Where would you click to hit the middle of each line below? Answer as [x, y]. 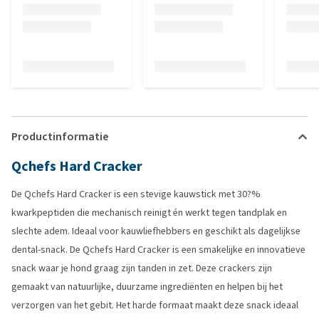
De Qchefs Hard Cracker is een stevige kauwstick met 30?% [136, 194]
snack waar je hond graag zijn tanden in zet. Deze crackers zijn [142, 268]
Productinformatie [60, 136]
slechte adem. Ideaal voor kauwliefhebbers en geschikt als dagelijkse [156, 231]
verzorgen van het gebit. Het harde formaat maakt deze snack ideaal [155, 305]
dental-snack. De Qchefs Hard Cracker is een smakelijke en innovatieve [158, 250]
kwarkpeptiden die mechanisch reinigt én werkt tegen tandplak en [149, 213]
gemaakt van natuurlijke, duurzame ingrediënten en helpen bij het [147, 287]
